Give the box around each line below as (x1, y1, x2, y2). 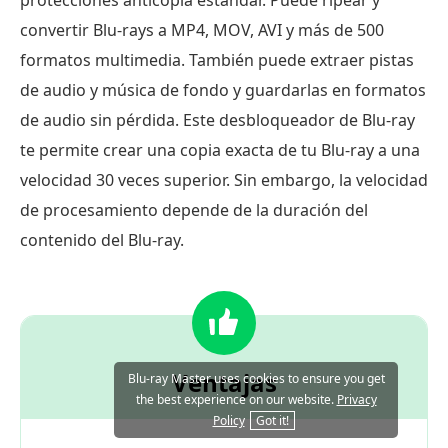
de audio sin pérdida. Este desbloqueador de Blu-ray (20, 108, 415, 131)
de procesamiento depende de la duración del (20, 198, 368, 221)
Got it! (255, 412, 289, 429)
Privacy (336, 391, 377, 408)
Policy (212, 412, 245, 429)
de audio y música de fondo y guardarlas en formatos (20, 78, 426, 101)
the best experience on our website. (135, 391, 337, 408)
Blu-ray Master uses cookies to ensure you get (127, 370, 385, 387)
